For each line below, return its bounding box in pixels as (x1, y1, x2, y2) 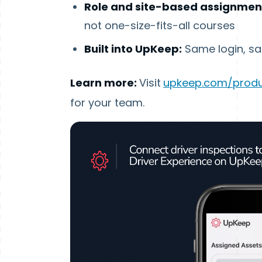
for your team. (70, 95, 144, 110)
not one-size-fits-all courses (84, 18, 235, 33)
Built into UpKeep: (84, 41, 182, 56)
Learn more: (70, 75, 139, 90)
